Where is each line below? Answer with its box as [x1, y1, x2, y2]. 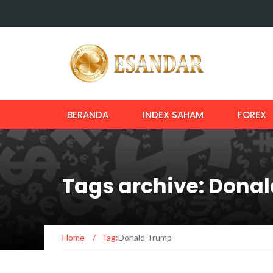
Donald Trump [118, 232, 172, 243]
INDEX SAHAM [143, 108, 204, 121]
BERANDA [67, 108, 108, 121]
